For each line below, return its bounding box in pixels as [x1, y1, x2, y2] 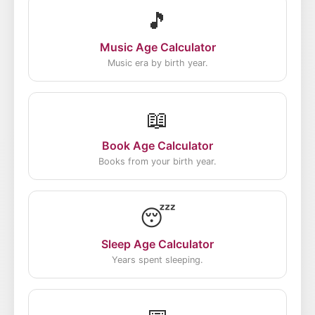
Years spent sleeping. [112, 255, 203, 265]
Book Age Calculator [102, 139, 213, 153]
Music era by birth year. [107, 58, 208, 68]
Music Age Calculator [99, 40, 216, 54]
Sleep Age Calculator [101, 237, 214, 251]
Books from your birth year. [98, 156, 217, 167]
